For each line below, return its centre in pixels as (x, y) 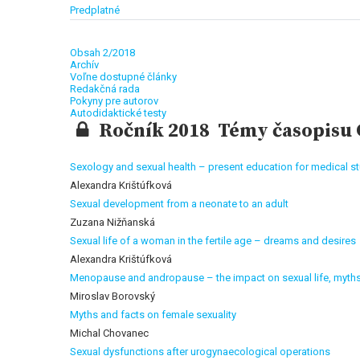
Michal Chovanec (109, 333)
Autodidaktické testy (118, 113)
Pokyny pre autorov (114, 101)
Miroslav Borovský (112, 296)
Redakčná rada (105, 89)
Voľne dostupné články (123, 77)
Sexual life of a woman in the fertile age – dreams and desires (213, 241)
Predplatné (95, 10)
